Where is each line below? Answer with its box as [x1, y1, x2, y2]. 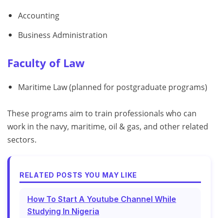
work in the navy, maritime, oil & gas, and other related [7, 121, 208, 132]
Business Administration [18, 29, 108, 40]
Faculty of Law [7, 55, 85, 70]
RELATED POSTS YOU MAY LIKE [19, 170, 138, 179]
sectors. [7, 134, 36, 145]
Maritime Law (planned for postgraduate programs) [18, 81, 207, 92]
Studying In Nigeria [27, 206, 99, 216]
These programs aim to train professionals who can [7, 108, 197, 119]
